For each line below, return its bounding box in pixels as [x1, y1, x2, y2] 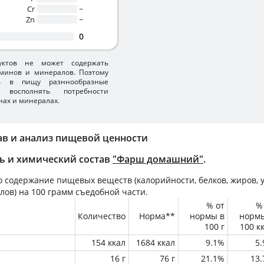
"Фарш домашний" [113, 153, 203, 166]
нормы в [190, 210, 225, 222]
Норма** [139, 210, 175, 222]
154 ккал [91, 237, 126, 248]
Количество [78, 210, 126, 222]
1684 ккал [136, 237, 175, 248]
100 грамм [31, 186, 73, 197]
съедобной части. [73, 186, 148, 197]
